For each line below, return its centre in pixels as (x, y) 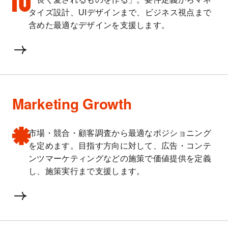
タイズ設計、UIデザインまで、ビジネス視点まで (120, 13)
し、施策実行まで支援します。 (87, 172)
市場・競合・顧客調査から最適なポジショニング (120, 133)
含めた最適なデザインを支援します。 (99, 25)
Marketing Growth (72, 104)
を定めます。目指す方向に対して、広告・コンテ (120, 146)
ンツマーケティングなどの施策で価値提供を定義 (120, 159)
